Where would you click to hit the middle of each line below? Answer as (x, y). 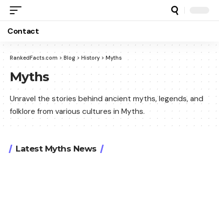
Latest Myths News (56, 149)
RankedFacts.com (34, 58)
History (90, 58)
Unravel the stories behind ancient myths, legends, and (107, 99)
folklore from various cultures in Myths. (77, 111)
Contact (23, 31)
